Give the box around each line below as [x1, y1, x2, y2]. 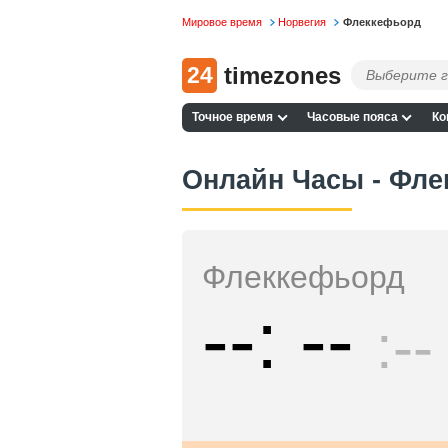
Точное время [192, 110, 274, 125]
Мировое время [182, 16, 262, 29]
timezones [224, 61, 341, 89]
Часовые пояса [306, 110, 398, 125]
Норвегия [278, 16, 327, 29]
